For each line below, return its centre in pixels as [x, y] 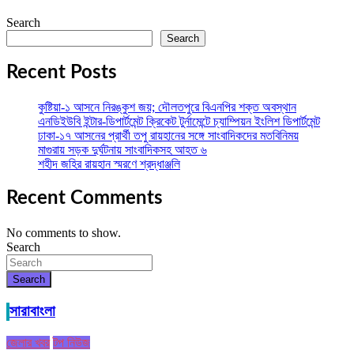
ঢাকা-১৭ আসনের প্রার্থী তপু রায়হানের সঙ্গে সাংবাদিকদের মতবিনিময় [168, 136]
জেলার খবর [28, 342]
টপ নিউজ [72, 342]
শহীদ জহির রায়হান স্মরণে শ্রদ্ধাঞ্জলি [109, 164]
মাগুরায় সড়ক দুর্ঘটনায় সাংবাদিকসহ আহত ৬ [122, 150]
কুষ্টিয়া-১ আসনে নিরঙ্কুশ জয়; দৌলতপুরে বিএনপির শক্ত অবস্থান [167, 107]
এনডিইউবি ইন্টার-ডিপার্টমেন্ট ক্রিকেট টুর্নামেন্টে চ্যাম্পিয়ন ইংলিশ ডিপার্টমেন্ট [179, 122]
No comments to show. [64, 233]
